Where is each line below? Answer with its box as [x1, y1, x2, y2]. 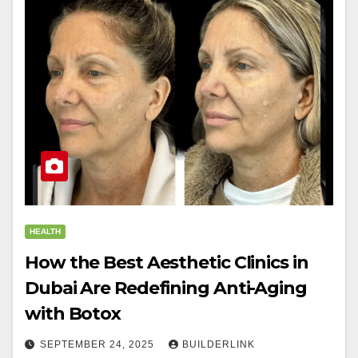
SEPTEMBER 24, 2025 [40, 339, 157, 350]
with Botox [25, 303, 121, 324]
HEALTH [30, 227, 61, 236]
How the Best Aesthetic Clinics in [25, 252, 308, 273]
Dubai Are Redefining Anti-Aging [25, 277, 308, 299]
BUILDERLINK [182, 339, 255, 350]
